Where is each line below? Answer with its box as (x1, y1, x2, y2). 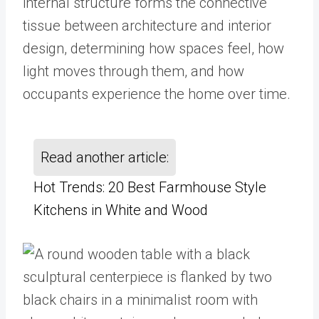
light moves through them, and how (23, 63, 244, 80)
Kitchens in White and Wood (33, 202, 208, 219)
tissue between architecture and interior (23, 17, 271, 34)
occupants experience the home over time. (23, 85, 291, 103)
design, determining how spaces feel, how (23, 40, 284, 57)
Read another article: (41, 149, 169, 166)
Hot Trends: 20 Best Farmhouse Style (33, 179, 266, 196)
